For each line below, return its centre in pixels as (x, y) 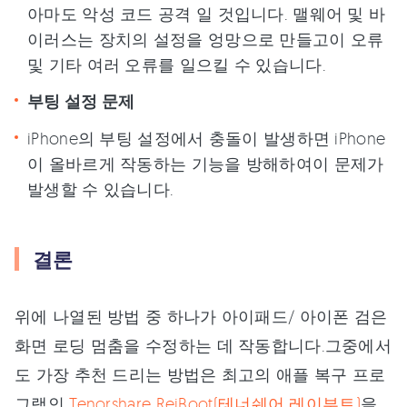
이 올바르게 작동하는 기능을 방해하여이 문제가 (206, 164)
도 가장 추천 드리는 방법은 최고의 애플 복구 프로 (200, 375)
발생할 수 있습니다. (101, 189)
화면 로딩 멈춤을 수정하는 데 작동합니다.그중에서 (203, 346)
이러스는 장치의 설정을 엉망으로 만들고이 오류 (206, 40)
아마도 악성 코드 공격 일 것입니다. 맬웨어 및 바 (207, 14)
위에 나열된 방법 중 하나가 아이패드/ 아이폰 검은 (201, 317)
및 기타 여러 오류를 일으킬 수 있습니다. (177, 65)
